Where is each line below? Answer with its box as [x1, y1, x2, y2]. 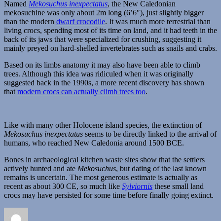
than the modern [4, 17, 56, 26]
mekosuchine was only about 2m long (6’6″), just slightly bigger [4, 8, 204, 17]
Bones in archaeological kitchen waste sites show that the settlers [4, 155, 205, 164]
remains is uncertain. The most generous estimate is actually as [4, 173, 197, 182]
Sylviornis [122, 182, 152, 190]
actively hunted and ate [4, 164, 77, 173]
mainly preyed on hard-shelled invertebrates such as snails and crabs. [4, 43, 217, 52]
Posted [47, 207, 68, 216]
